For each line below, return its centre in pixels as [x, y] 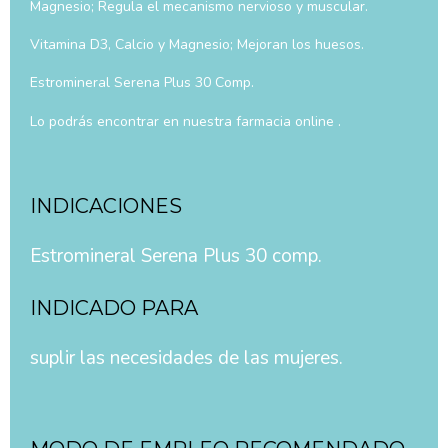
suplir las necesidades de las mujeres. [186, 358]
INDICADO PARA [114, 308]
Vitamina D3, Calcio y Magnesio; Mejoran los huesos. [197, 45]
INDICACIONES [106, 205]
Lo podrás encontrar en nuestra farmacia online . [185, 121]
